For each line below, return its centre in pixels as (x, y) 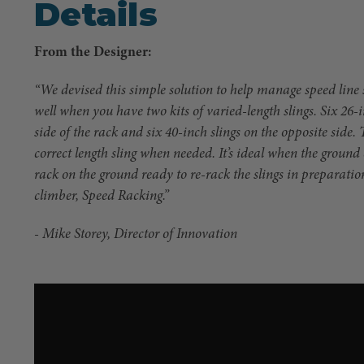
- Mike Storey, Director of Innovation (136, 234)
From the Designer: (93, 52)
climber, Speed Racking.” (102, 196)
